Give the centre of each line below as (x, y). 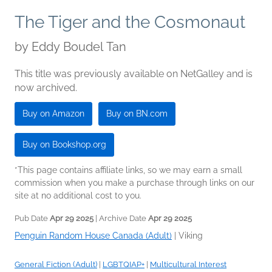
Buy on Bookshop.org (64, 145)
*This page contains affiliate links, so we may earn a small (128, 170)
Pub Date (32, 219)
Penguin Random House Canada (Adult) (93, 236)
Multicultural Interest (188, 265)
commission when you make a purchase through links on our (134, 183)
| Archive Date (121, 219)
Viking (191, 236)
